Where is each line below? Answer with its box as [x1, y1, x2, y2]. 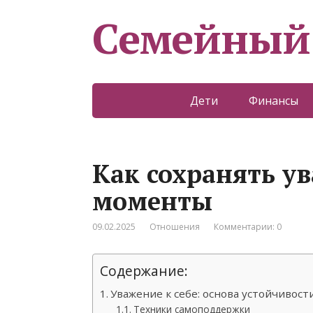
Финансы [248, 93, 298, 108]
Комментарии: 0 [214, 221, 282, 233]
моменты [92, 184, 212, 217]
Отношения [150, 221, 200, 233]
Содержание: [100, 261, 188, 280]
